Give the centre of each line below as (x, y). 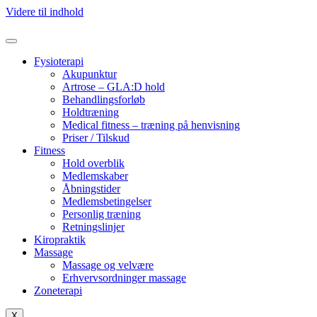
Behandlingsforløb (104, 99)
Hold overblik (93, 163)
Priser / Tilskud (96, 138)
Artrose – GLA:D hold (114, 87)
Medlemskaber (95, 176)
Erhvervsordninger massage (124, 278)
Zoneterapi (58, 290)
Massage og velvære (108, 265)
